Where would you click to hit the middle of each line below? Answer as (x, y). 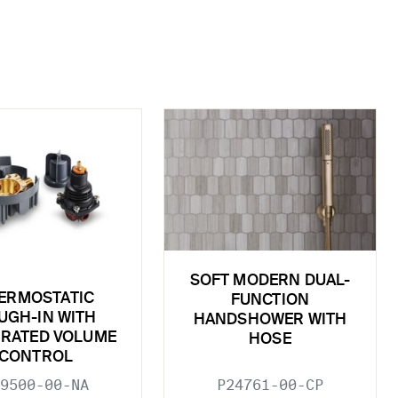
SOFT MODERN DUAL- (270, 282)
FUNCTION (270, 301)
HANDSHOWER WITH (270, 321)
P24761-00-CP (270, 385)
